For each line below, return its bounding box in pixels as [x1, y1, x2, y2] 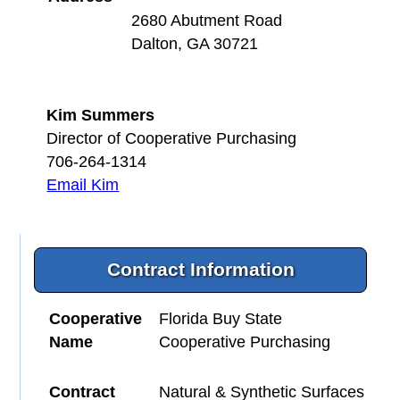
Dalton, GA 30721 [131, 34, 259, 53]
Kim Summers [46, 106, 155, 125]
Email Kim [46, 176, 120, 195]
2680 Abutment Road [131, 11, 283, 29]
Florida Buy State [159, 310, 283, 329]
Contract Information [106, 259, 295, 280]
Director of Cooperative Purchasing [46, 129, 297, 148]
